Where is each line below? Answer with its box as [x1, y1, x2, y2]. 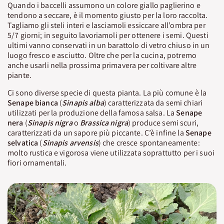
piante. [7, 69, 31, 80]
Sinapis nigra [27, 117, 72, 128]
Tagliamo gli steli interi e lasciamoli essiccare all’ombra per [7, 19, 205, 30]
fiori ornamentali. [7, 157, 67, 168]
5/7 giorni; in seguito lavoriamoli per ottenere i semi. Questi [7, 29, 208, 40]
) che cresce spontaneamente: [98, 137, 200, 148]
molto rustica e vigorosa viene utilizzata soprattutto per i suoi [7, 147, 214, 158]
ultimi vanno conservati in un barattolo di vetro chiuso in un [7, 39, 210, 50]
